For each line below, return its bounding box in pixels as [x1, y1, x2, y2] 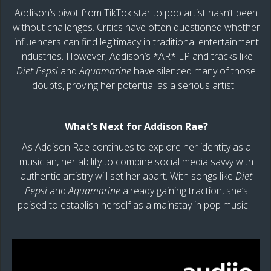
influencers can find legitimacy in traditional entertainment [13, 34, 259, 48]
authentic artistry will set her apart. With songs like [20, 169, 235, 183]
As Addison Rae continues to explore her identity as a [21, 140, 251, 154]
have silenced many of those [131, 64, 256, 77]
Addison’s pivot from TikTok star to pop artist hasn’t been [15, 5, 258, 19]
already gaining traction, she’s [120, 183, 248, 197]
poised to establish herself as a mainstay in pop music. [18, 198, 255, 212]
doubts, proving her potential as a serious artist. [31, 78, 241, 92]
